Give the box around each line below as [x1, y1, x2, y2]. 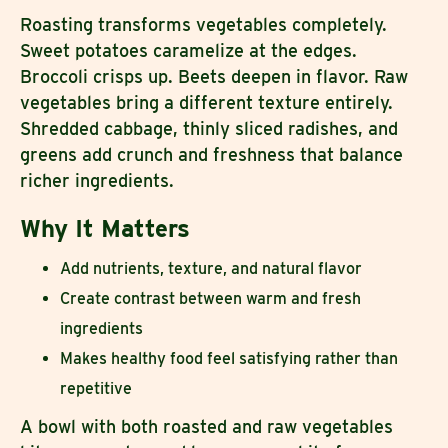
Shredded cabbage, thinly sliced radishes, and [20, 117, 398, 139]
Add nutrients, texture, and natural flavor [60, 258, 362, 278]
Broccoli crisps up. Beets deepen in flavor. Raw [20, 65, 408, 87]
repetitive [60, 378, 132, 398]
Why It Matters [20, 213, 190, 243]
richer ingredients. [20, 169, 174, 191]
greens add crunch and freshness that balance [20, 143, 403, 165]
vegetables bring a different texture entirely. [20, 91, 393, 113]
